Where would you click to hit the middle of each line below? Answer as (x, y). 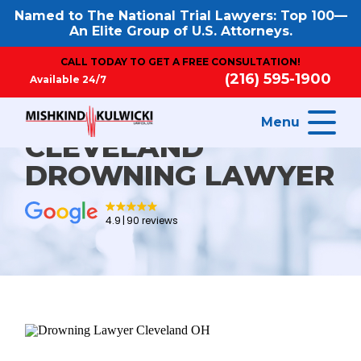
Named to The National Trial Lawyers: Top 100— (180, 16)
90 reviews (153, 220)
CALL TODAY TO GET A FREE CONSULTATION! (180, 62)
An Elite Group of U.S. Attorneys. (180, 31)
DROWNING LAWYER (180, 175)
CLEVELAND (115, 147)
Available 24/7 (68, 79)
